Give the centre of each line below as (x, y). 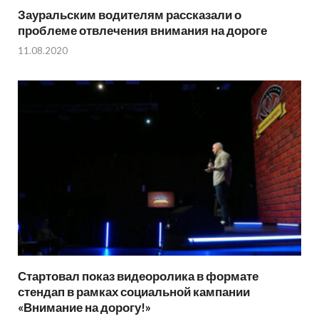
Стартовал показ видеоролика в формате (138, 276)
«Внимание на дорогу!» (84, 307)
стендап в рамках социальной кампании (134, 291)
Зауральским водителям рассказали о (130, 14)
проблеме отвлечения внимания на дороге (142, 30)
